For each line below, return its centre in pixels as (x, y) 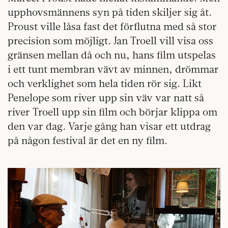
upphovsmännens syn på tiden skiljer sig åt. (110, 12)
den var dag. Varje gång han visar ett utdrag (109, 126)
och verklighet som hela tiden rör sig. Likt (105, 83)
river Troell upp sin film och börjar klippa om (112, 111)
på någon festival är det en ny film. (88, 140)
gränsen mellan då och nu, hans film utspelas (112, 54)
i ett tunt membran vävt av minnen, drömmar (113, 69)
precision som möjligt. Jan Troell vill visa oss (110, 40)
